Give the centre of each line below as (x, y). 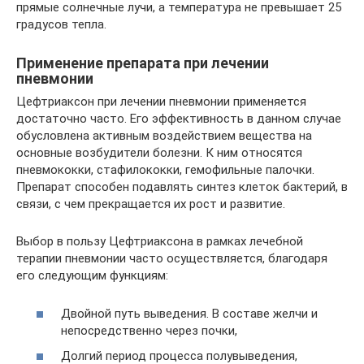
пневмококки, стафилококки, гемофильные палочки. (165, 170)
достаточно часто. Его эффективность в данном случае (179, 119)
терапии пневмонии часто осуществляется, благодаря (172, 258)
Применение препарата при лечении (143, 63)
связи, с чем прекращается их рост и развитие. (151, 204)
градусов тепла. (61, 24)
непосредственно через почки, (149, 330)
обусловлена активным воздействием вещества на (164, 136)
